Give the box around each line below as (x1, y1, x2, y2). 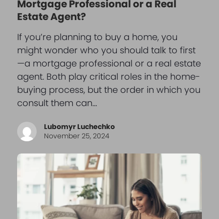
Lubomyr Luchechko (44, 121, 115, 131)
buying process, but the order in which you (17, 83, 200, 96)
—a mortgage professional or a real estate (17, 57, 201, 69)
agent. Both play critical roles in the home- (17, 70, 200, 83)
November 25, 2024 (44, 131, 109, 141)
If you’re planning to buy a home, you (17, 30, 177, 43)
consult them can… (17, 96, 97, 109)
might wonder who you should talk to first (17, 44, 196, 56)
